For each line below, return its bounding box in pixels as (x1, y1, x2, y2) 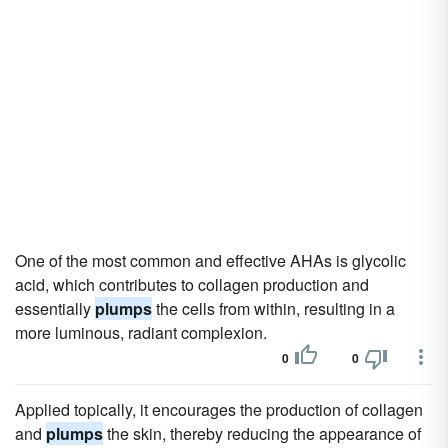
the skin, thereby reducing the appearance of (103, 422, 421, 445)
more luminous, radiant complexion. (15, 321, 267, 344)
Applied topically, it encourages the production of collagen (15, 398, 423, 421)
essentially (15, 297, 95, 320)
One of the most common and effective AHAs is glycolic (15, 249, 406, 272)
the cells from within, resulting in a (152, 297, 395, 320)
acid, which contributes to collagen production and (15, 273, 369, 296)
